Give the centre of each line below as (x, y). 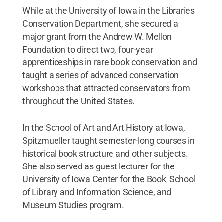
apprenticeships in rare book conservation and (110, 62)
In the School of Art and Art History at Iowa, (104, 127)
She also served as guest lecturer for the (98, 166)
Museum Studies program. (73, 205)
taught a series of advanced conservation (100, 75)
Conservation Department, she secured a (100, 23)
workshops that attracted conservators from (106, 88)
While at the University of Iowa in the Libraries (108, 10)
